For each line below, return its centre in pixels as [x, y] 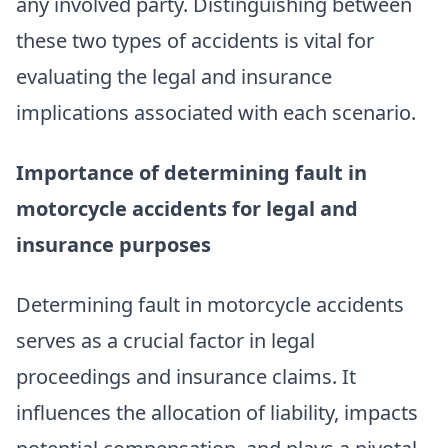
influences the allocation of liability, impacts [217, 412]
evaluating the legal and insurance [174, 76]
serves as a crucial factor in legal [165, 340]
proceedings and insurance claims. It [186, 376]
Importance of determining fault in [191, 172]
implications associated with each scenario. [216, 112]
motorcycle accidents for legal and [187, 208]
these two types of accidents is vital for [195, 40]
